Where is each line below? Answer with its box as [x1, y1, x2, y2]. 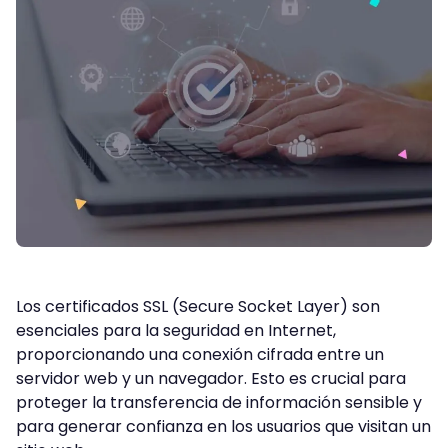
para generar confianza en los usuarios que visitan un [16, 414, 431, 438]
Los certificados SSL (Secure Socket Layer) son [16, 294, 380, 318]
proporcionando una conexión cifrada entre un [16, 342, 384, 366]
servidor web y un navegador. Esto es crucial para [16, 366, 406, 390]
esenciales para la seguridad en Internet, [16, 318, 336, 342]
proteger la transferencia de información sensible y [16, 390, 422, 414]
